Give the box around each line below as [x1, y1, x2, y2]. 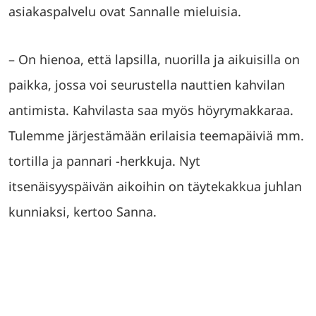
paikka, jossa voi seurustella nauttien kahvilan [8, 75, 285, 93]
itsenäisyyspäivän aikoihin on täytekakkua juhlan [8, 177, 302, 195]
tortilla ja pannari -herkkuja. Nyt [8, 152, 200, 169]
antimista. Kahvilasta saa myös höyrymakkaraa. [8, 101, 293, 119]
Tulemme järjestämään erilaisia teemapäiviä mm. [8, 126, 304, 144]
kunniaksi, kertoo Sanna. [8, 202, 157, 220]
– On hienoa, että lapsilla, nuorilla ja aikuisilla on [8, 50, 300, 68]
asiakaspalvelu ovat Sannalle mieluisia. [8, 2, 241, 20]
